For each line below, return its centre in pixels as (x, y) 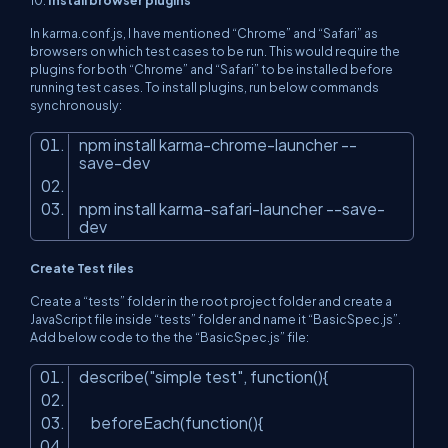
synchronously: (76, 105)
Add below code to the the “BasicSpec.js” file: (169, 337)
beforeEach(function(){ (174, 423)
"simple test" (196, 377)
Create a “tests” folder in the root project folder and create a (211, 301)
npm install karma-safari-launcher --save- (232, 209)
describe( (114, 377)
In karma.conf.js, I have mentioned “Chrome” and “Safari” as (204, 33)
